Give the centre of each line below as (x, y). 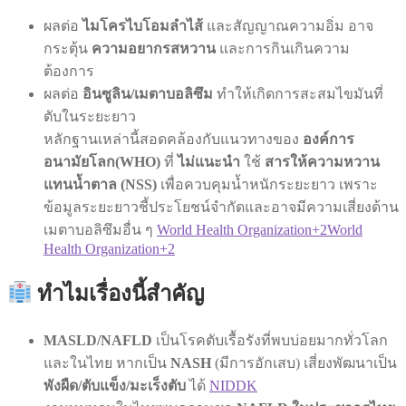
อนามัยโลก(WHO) (102, 161)
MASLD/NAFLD (98, 340)
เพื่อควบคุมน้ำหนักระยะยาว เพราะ (267, 184)
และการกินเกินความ (283, 48)
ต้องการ (69, 71)
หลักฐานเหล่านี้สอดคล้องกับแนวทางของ (173, 139)
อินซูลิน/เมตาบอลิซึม (148, 93)
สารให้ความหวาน (322, 161)
